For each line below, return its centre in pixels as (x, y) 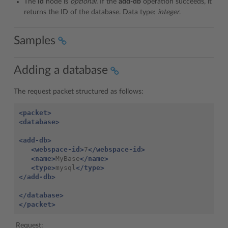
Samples (35, 40)
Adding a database (61, 70)
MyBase (68, 159)
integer (168, 12)
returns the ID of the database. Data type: (91, 12)
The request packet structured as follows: (79, 92)
